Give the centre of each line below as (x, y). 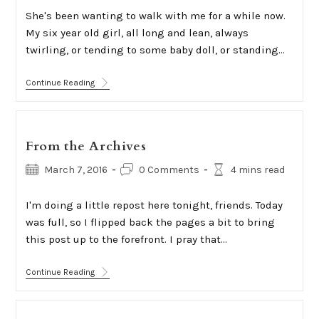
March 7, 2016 (75, 170)
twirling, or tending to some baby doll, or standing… (155, 50)
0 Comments (169, 170)
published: (49, 184)
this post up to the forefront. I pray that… (126, 239)
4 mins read (257, 170)
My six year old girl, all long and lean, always (137, 33)
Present (112, 94)
